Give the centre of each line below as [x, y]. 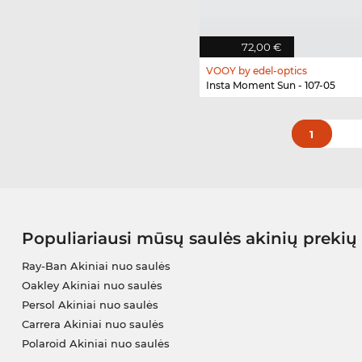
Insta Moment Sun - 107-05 [271, 85]
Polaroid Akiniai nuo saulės [95, 343]
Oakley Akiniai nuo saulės [92, 285]
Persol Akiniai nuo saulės [90, 304]
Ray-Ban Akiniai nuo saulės [96, 265]
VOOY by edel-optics [257, 70]
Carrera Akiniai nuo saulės [93, 324]
